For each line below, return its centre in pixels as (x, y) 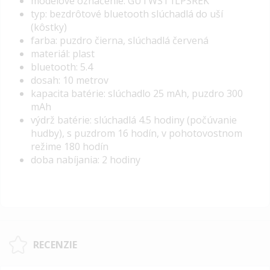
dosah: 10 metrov (70, 80)
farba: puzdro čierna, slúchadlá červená (120, 41)
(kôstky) (49, 27)
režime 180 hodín (70, 147)
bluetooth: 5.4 (62, 67)
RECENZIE (55, 244)
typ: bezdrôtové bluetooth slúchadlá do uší (127, 14)
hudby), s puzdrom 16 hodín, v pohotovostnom (137, 133)
